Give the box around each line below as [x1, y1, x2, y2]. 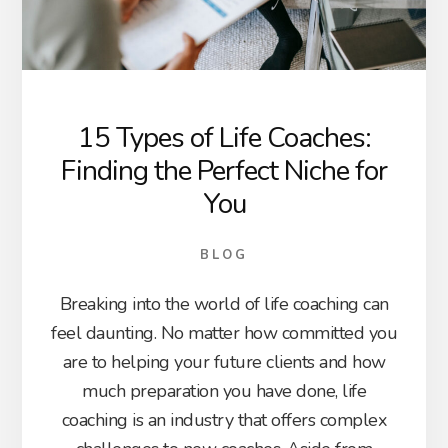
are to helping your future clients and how [62, 349, 386, 374]
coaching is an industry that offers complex [61, 407, 387, 432]
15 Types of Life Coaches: [77, 118, 371, 157]
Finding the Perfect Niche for [61, 151, 387, 190]
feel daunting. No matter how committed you [51, 320, 397, 345]
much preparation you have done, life [82, 378, 366, 403]
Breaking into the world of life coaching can [59, 291, 389, 316]
